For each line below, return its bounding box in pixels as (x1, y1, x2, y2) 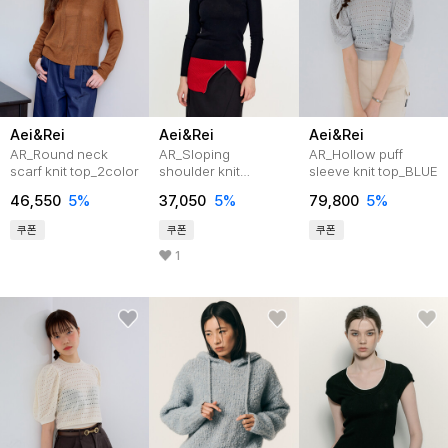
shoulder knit (159, 163, 241, 180)
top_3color (159, 180, 228, 197)
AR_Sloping (159, 146, 231, 163)
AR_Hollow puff (308, 146, 403, 163)
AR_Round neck (9, 146, 108, 163)
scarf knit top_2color (9, 163, 139, 180)
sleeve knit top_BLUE (308, 163, 438, 180)
